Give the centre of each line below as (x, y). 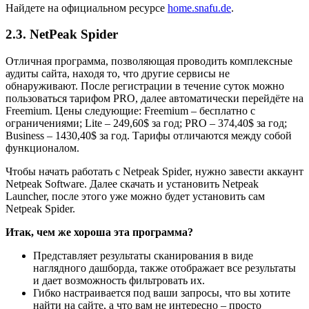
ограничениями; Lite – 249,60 (74, 123)
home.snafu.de (199, 8)
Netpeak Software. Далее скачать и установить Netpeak (132, 184)
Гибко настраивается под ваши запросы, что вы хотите (162, 293)
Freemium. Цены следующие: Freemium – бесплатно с (130, 111)
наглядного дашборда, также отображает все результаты (165, 268)
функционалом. (42, 148)
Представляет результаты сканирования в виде (143, 256)
